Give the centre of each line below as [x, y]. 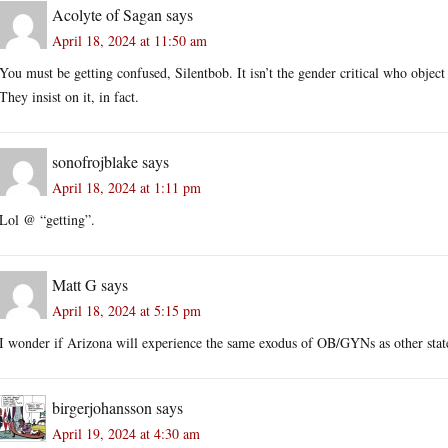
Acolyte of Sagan [107, 14]
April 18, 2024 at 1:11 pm [126, 187]
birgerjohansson [102, 407]
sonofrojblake [95, 161]
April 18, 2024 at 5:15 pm [126, 310]
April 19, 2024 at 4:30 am [126, 433]
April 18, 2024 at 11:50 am [129, 40]
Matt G [74, 284]
